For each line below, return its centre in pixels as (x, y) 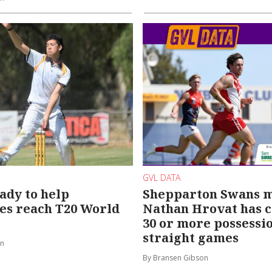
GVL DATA (161, 177)
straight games (190, 238)
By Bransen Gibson (175, 258)
